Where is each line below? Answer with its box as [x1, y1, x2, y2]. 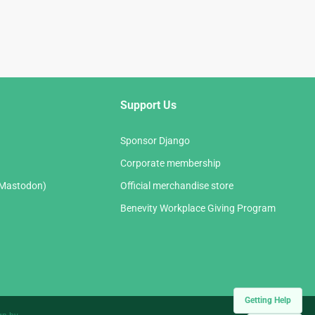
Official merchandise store [120, 179, 233, 191]
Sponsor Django [120, 134, 190, 146]
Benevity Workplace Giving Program [120, 202, 276, 214]
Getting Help [245, 295, 291, 305]
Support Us [120, 98, 176, 112]
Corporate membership [120, 157, 221, 169]
